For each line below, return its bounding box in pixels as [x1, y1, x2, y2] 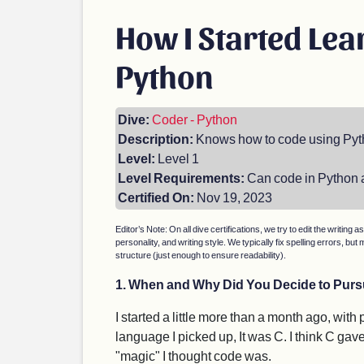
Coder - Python [152, 111, 237, 127]
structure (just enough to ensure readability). [115, 249, 286, 260]
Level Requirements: [118, 170, 245, 185]
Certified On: [118, 189, 194, 205]
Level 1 [155, 150, 199, 166]
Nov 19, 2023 [194, 189, 272, 205]
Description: [118, 131, 193, 146]
